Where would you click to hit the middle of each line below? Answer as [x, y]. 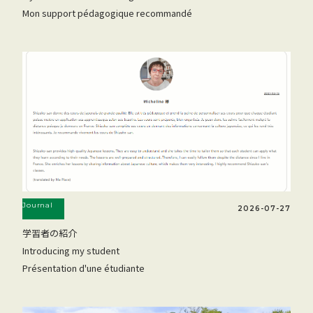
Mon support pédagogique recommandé [108, 13]
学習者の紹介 [50, 233]
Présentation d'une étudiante [84, 268]
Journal [38, 205]
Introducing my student [71, 251]
